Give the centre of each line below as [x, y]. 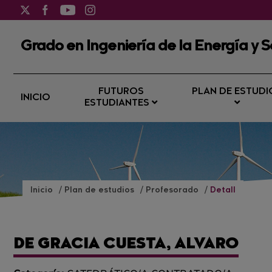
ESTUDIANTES [118, 104]
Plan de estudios [100, 190]
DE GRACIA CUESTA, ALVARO [126, 245]
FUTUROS [121, 92]
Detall [223, 190]
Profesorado [173, 190]
